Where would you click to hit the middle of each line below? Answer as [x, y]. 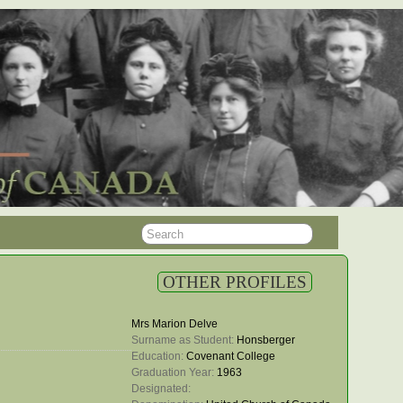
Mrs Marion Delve [175, 324]
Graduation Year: [174, 372]
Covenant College [231, 356]
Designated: [162, 389]
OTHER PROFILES [235, 282]
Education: [159, 356]
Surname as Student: [184, 340]
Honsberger [266, 340]
